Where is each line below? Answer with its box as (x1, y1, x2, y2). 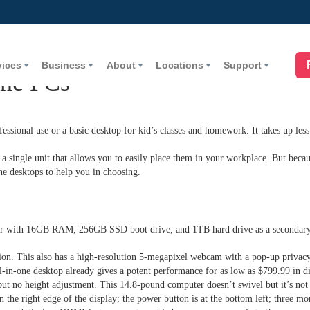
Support (224, 60, 262, 71)
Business (42, 60, 86, 71)
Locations (155, 60, 203, 71)
